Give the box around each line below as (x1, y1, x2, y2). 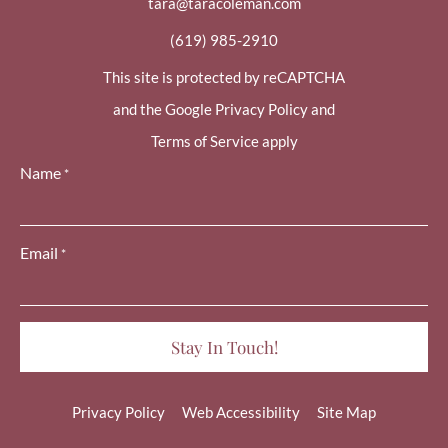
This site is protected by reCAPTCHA (103, 68, 345, 86)
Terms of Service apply (150, 132, 298, 150)
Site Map (317, 403, 376, 421)
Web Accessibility (182, 403, 300, 421)
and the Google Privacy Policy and (113, 100, 335, 118)
